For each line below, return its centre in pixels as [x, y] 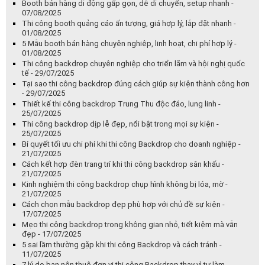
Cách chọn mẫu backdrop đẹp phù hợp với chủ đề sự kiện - [123, 205]
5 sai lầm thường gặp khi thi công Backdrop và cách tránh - [122, 245]
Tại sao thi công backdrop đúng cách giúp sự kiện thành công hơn [136, 84]
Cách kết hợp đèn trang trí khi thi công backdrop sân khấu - [123, 164]
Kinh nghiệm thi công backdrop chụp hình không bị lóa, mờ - [125, 185]
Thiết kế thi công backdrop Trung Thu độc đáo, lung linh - [121, 104]
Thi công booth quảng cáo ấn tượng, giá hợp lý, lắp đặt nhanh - [129, 24]
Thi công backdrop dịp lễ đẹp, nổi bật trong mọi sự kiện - [120, 124]
